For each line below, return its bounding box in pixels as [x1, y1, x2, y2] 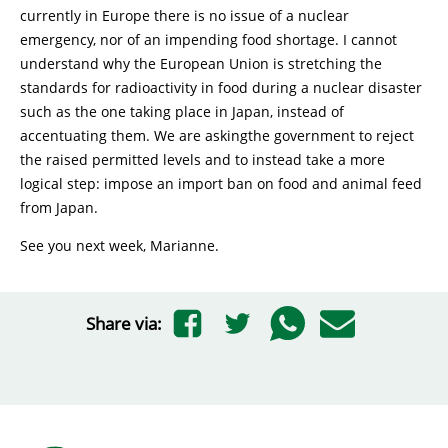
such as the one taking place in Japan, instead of [20, 102, 344, 121]
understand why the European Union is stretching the [20, 54, 382, 73]
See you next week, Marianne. [20, 236, 219, 255]
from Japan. [20, 198, 98, 217]
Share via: [86, 311, 162, 335]
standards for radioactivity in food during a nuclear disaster [20, 78, 422, 97]
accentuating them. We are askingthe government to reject [20, 126, 414, 145]
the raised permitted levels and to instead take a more [20, 150, 385, 169]
